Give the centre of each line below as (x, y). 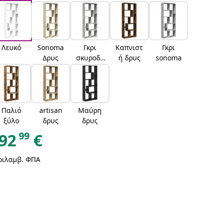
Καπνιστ (129, 47)
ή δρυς (129, 58)
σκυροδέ (90, 58)
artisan (51, 110)
